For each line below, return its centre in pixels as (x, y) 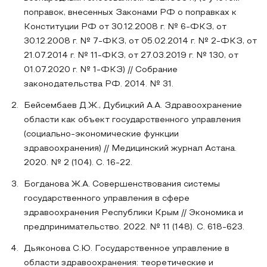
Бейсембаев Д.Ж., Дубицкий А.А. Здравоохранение (133, 106)
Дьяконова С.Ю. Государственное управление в (127, 249)
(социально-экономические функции (101, 134)
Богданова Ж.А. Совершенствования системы (122, 184)
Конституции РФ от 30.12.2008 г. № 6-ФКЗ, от (125, 27)
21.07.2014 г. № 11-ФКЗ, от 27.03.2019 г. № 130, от (131, 56)
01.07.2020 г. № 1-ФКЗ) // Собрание (101, 70)
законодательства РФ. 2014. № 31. (99, 84)
